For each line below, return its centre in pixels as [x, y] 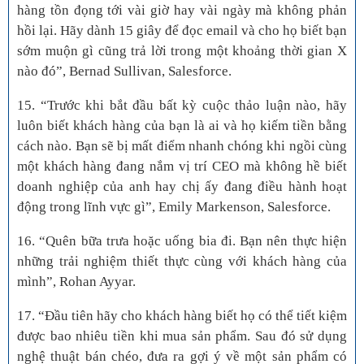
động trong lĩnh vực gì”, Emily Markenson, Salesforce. [174, 207]
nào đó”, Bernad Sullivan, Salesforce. [124, 71]
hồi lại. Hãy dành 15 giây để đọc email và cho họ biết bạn [182, 31]
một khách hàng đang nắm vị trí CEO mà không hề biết [182, 167]
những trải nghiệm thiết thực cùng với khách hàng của [182, 262]
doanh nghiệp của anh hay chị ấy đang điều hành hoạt [182, 187]
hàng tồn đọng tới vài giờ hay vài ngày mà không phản [182, 11]
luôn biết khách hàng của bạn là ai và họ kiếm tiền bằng [182, 126]
